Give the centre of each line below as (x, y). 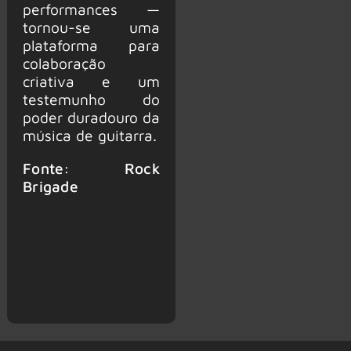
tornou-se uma (91, 27)
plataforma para (91, 45)
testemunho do (91, 99)
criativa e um (91, 81)
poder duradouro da (91, 117)
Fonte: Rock (91, 168)
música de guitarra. (89, 135)
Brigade (51, 186)
